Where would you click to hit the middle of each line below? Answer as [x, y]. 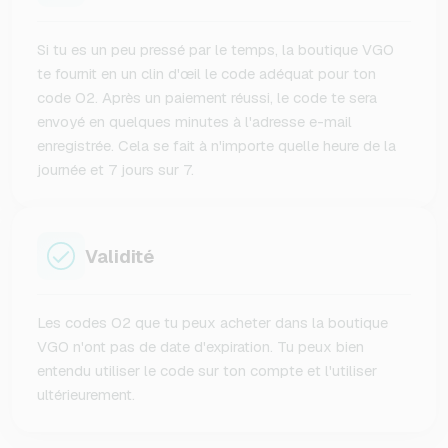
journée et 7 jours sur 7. [115, 170]
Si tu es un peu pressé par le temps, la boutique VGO [215, 50]
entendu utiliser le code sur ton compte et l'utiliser [207, 371]
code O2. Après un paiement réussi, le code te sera [207, 98]
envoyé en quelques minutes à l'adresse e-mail [194, 122]
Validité [119, 256]
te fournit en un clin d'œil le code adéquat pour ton [206, 74]
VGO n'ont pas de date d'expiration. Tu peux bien [200, 347]
